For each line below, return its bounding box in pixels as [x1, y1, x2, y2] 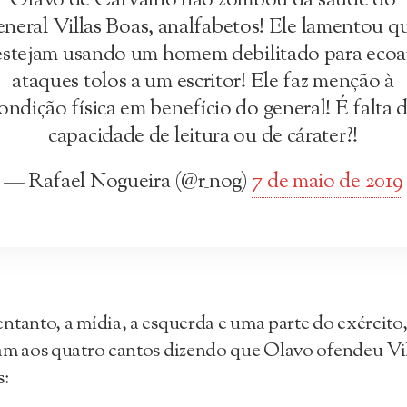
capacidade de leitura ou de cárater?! [48, 122, 358, 153]
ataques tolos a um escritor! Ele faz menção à [12, 67, 394, 98]
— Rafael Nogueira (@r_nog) [3, 167, 253, 198]
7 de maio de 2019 [252, 167, 403, 198]
